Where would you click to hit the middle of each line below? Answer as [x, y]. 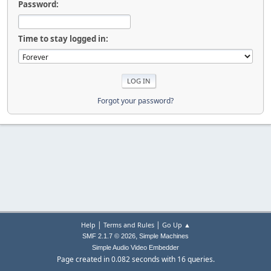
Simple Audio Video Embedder [135, 247]
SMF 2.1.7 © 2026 [109, 236]
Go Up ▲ [176, 225]
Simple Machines [164, 236]
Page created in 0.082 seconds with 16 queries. [135, 259]
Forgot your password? [135, 100]
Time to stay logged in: [63, 38]
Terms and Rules [129, 225]
